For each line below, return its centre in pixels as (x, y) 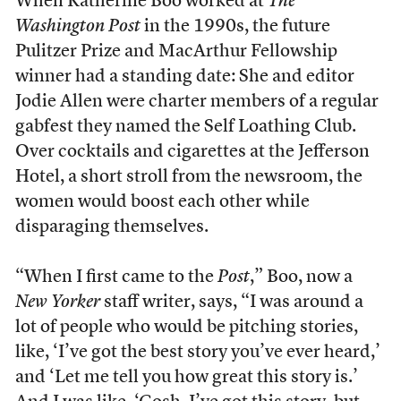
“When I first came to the (116, 278)
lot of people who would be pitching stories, (186, 328)
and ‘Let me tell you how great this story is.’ (186, 378)
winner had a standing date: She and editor (184, 77)
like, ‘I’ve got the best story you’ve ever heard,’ (197, 353)
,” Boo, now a (301, 278)
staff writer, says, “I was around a (231, 303)
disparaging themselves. (111, 228)
